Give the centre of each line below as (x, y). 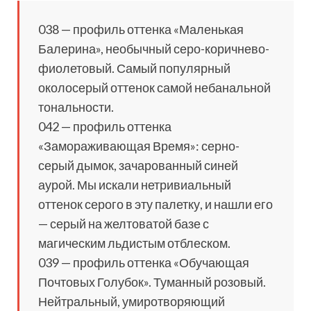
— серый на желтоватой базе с (124, 224)
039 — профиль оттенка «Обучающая (144, 263)
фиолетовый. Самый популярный (134, 68)
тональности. (76, 107)
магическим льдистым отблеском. (134, 243)
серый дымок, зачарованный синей (138, 166)
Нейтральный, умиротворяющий (132, 302)
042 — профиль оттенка (105, 127)
